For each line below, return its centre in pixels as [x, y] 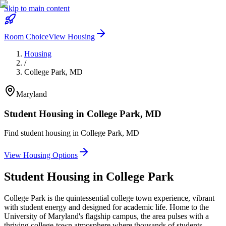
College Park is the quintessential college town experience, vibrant [109, 198]
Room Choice [26, 37]
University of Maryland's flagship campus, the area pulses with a [106, 216]
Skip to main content [37, 8]
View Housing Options [41, 155]
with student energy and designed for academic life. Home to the [106, 207]
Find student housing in [42, 133]
